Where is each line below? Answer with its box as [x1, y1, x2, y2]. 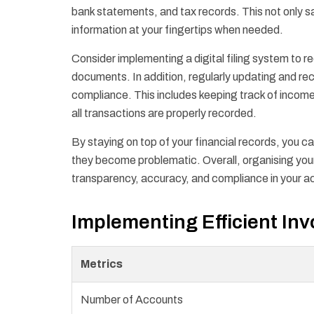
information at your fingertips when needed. [71, 24, 283, 36]
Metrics [81, 258, 123, 271]
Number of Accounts [81, 294, 183, 306]
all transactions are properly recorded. [71, 107, 257, 120]
